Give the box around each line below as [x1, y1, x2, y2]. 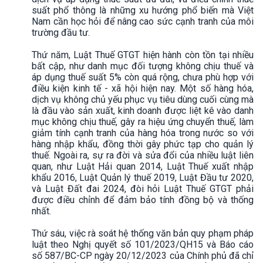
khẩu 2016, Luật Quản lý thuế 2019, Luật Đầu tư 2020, [32, 171, 254, 183]
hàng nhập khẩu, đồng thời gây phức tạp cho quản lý [32, 138, 254, 150]
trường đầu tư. [32, 26, 90, 38]
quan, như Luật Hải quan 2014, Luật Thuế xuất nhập [32, 160, 254, 172]
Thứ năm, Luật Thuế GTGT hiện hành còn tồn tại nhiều [32, 49, 254, 60]
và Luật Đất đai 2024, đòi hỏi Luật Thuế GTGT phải [32, 183, 254, 194]
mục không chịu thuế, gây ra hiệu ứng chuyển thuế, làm [32, 116, 254, 127]
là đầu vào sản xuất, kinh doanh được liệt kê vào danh [32, 104, 254, 116]
